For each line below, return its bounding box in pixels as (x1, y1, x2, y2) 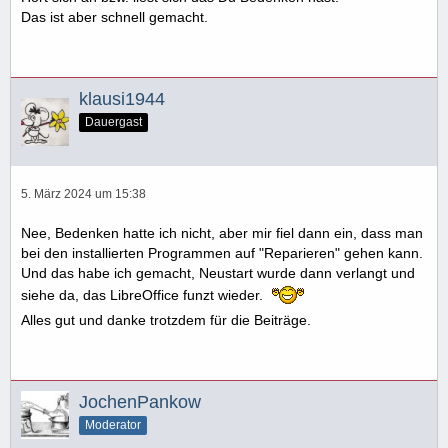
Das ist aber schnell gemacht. (21, 9, 208, 26)
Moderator (85, 417, 141, 432)
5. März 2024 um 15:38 (21, 187, 146, 202)
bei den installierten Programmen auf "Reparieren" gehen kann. (21, 245, 423, 262)
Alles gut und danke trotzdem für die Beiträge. (21, 312, 311, 329)
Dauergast (85, 115, 142, 130)
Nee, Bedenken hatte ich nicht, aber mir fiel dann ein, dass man (21, 225, 423, 242)
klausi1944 (79, 89, 165, 110)
